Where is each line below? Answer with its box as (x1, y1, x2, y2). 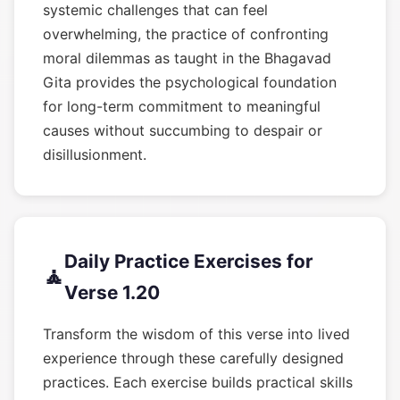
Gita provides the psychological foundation (43, 73, 337, 91)
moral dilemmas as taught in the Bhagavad (43, 49, 331, 67)
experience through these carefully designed (43, 349, 344, 367)
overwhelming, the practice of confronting (43, 25, 329, 43)
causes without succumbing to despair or (43, 121, 322, 139)
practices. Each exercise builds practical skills (43, 373, 353, 391)
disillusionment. (43, 146, 146, 163)
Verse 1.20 (64, 281, 160, 304)
